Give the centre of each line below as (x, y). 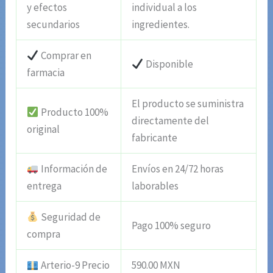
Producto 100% (73, 112)
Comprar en (65, 56)
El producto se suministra (188, 104)
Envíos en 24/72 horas (178, 169)
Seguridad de (69, 217)
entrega (44, 186)
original (44, 129)
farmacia (46, 73)
